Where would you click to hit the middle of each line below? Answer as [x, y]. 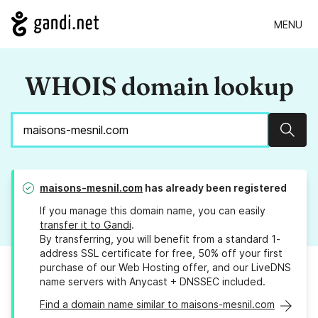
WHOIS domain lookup [159, 86]
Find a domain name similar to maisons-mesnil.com [157, 305]
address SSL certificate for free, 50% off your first [161, 253]
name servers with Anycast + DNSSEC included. [153, 282]
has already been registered [215, 188]
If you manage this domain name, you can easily [153, 211]
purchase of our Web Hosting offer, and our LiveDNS [165, 268]
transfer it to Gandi [86, 225]
